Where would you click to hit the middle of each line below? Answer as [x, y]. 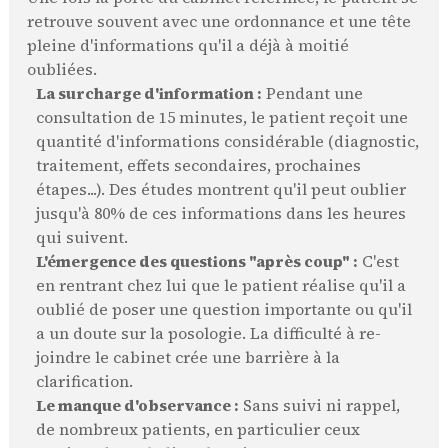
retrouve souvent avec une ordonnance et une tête [218, 22]
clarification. [84, 382]
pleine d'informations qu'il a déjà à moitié [187, 46]
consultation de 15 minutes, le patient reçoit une [221, 118]
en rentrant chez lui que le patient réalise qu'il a [220, 286]
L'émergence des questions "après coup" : [196, 262]
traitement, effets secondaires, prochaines [198, 166]
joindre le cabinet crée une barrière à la [187, 358]
